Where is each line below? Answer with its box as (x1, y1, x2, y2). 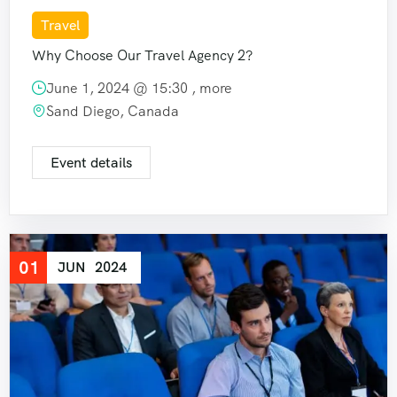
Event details (51, 152, 132, 172)
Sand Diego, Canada (46, 101, 179, 121)
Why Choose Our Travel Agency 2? (32, 45, 253, 65)
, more (191, 78, 232, 97)
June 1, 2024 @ (46, 78, 152, 97)
